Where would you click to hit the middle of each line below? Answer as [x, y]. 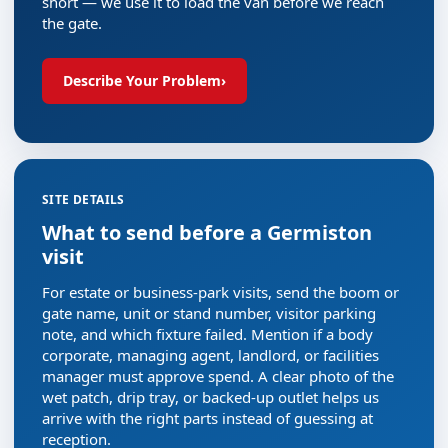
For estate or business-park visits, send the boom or [220, 292]
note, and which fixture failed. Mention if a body [207, 334]
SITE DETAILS [83, 199]
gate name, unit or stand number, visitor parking [209, 313]
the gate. [72, 23]
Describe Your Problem [142, 80]
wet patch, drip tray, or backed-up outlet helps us [210, 397]
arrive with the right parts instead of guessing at [207, 418]
